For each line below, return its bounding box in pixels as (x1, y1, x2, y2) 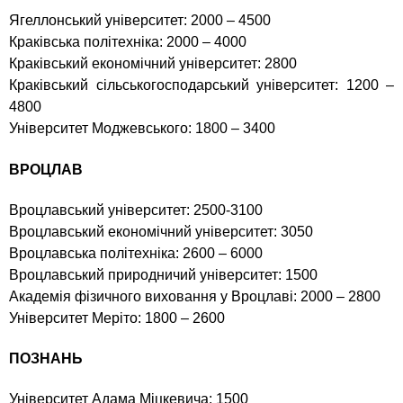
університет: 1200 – (256, 77, 394, 94)
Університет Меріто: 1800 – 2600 (9, 309, 225, 326)
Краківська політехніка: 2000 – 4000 (9, 34, 246, 50)
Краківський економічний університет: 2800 (9, 56, 297, 72)
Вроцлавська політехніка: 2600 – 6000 (9, 245, 263, 261)
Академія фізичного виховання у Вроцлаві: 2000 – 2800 (9, 288, 381, 304)
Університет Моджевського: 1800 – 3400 (9, 121, 275, 137)
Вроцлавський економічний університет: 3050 (9, 223, 313, 239)
